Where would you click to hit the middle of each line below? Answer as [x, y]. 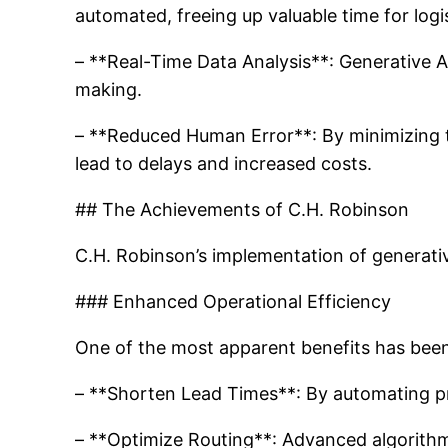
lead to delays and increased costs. [224, 163]
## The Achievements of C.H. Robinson [242, 209]
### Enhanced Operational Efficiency [233, 301]
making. [109, 89]
